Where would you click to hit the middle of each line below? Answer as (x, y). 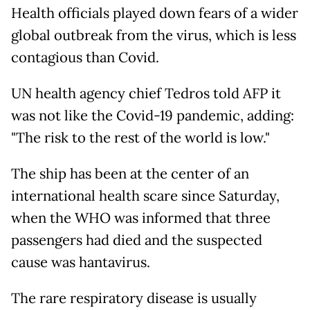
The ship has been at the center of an (130, 174)
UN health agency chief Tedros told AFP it (146, 93)
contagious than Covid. (85, 57)
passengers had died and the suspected (137, 240)
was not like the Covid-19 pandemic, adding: (153, 116)
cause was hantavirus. (81, 262)
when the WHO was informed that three (141, 218)
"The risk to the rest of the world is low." (140, 138)
